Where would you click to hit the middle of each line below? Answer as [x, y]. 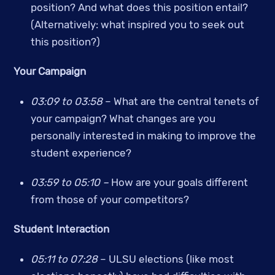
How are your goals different [179, 182]
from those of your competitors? [110, 199]
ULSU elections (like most [171, 259]
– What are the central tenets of [180, 101]
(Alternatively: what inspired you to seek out [137, 24]
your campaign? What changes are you [123, 118]
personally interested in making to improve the [143, 135]
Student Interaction [62, 229]
